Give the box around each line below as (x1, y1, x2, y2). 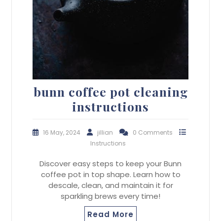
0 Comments (133, 128, 174, 137)
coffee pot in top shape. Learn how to (40, 169, 181, 180)
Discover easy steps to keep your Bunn (39, 158, 182, 169)
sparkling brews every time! (61, 191, 160, 202)
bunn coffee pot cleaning (33, 83, 188, 100)
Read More (87, 209, 134, 220)
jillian (97, 128, 114, 137)
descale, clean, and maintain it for (48, 180, 173, 191)
